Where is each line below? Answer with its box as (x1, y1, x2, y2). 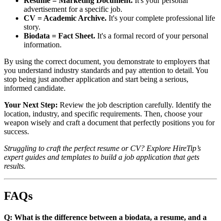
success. (4, 127, 29, 136)
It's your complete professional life (107, 13, 215, 22)
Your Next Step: (4, 100, 58, 109)
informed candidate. (4, 83, 66, 92)
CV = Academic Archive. (24, 13, 107, 22)
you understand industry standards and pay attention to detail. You (4, 66, 208, 74)
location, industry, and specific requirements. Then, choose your (4, 109, 202, 118)
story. (24, 22, 40, 31)
